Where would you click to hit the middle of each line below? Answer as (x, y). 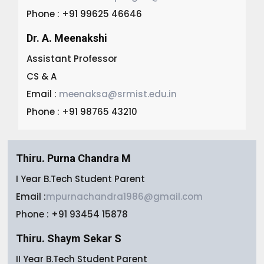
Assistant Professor (72, 58)
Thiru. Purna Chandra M (74, 158)
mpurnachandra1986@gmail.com (125, 196)
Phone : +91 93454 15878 (72, 214)
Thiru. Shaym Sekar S (69, 238)
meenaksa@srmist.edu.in (118, 94)
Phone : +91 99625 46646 (85, 14)
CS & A (42, 76)
